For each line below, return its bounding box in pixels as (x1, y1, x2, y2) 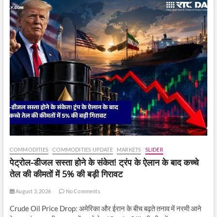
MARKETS (116, 146, 141, 153)
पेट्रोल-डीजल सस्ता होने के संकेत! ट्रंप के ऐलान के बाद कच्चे (9, 156, 199, 169)
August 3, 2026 (14, 188, 51, 195)
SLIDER (145, 146, 163, 153)
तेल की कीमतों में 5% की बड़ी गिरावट (9, 168, 123, 180)
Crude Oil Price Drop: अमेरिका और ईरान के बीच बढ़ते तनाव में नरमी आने (9, 204, 201, 213)
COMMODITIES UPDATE (52, 146, 113, 153)
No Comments (64, 188, 100, 195)
